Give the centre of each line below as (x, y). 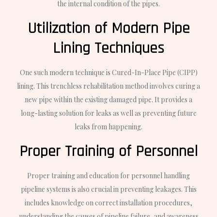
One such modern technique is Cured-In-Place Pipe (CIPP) (108, 72)
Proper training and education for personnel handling (108, 175)
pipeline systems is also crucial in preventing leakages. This (108, 189)
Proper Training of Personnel (108, 151)
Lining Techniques (108, 48)
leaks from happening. (108, 126)
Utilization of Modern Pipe (108, 28)
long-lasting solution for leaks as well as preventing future (108, 113)
